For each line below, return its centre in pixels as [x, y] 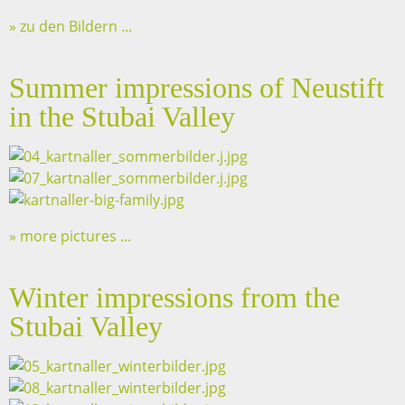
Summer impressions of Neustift [197, 88]
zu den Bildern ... [74, 27]
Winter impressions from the [174, 298]
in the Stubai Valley [122, 117]
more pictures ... [74, 236]
